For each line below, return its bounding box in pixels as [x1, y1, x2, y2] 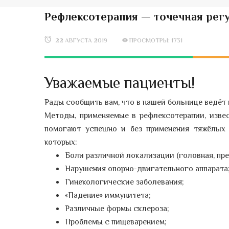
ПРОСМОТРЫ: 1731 [129, 36, 182, 46]
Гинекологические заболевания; [65, 176, 184, 189]
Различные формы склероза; [65, 203, 169, 216]
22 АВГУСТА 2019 [55, 36, 107, 46]
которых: [44, 136, 77, 149]
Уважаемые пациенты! [44, 74, 195, 91]
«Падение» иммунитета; [65, 190, 151, 202]
